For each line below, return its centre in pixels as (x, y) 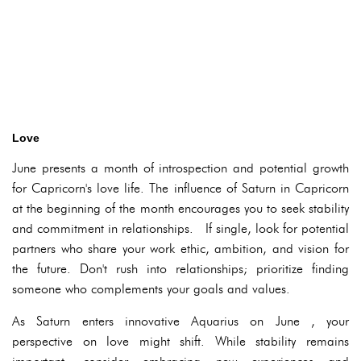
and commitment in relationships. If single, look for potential (180, 229)
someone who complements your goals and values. (151, 289)
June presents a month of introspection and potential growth (180, 168)
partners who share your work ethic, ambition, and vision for (180, 249)
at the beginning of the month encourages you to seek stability (180, 209)
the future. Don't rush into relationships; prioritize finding (180, 269)
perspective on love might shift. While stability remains (180, 342)
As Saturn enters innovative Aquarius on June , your (180, 322)
